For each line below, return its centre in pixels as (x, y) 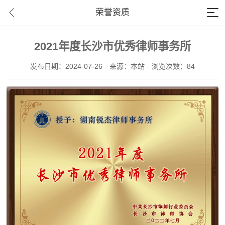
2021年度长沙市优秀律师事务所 (113, 46)
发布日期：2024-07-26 (66, 66)
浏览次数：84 (173, 66)
